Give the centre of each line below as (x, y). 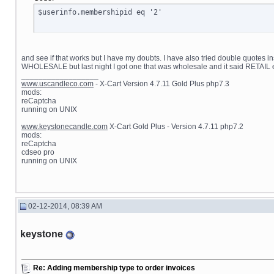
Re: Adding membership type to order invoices (114, 268)
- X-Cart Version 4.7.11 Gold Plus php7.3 (161, 84)
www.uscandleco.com (57, 84)
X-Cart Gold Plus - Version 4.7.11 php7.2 (176, 127)
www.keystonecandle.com (65, 127)
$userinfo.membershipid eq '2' (100, 12)
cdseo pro (38, 152)
